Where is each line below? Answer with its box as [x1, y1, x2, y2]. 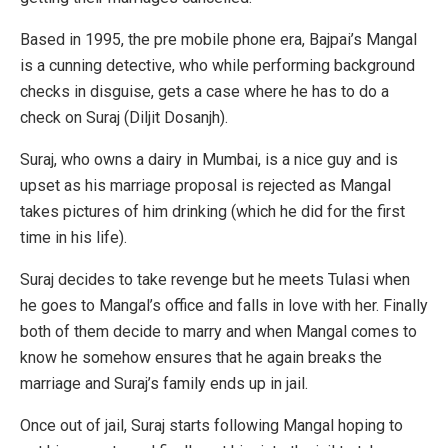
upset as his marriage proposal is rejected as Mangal [20, 176, 391, 196]
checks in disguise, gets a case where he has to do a [20, 82, 389, 102]
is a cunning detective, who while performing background [20, 56, 415, 76]
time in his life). [20, 228, 127, 248]
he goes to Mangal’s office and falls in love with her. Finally [20, 296, 428, 316]
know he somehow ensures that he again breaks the [20, 348, 382, 368]
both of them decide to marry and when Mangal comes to [20, 322, 417, 342]
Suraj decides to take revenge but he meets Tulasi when [20, 270, 410, 290]
